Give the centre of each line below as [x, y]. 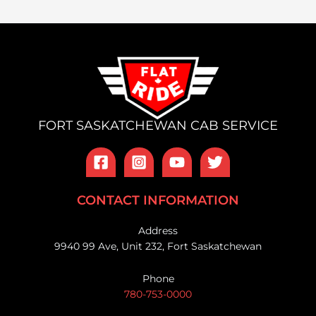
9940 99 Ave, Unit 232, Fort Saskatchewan [158, 247]
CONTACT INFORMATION [158, 201]
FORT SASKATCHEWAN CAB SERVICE [158, 126]
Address [158, 231]
